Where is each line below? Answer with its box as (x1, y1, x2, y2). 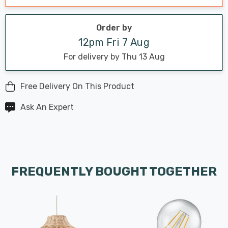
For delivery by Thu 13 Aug (63, 51, 165, 62)
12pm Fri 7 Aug (78, 36, 150, 48)
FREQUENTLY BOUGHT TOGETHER (11, 164, 217, 179)
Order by (96, 22, 132, 33)
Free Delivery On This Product (20, 81, 134, 91)
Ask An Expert (20, 102, 74, 112)
